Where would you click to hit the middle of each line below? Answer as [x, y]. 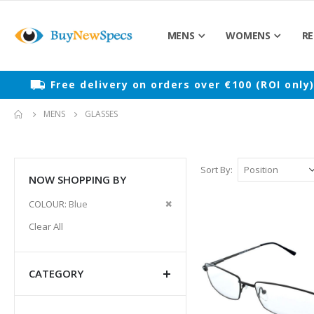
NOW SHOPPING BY [77, 179]
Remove [188, 203]
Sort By [215, 170]
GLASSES [101, 114]
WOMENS [248, 35]
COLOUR [47, 204]
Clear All [46, 227]
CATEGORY [56, 274]
